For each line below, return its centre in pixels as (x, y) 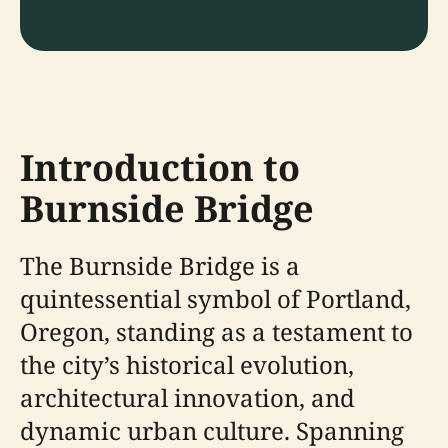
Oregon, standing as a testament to (216, 331)
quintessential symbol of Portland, (215, 298)
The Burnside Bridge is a (160, 265)
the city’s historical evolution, (187, 364)
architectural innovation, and (187, 397)
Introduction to (160, 167)
